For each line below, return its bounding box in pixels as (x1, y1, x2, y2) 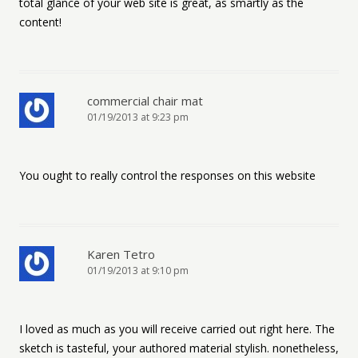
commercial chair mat (87, 93, 203, 109)
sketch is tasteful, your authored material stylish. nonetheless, (19, 340, 339, 356)
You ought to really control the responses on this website (19, 168, 316, 183)
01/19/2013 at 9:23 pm (87, 110, 189, 124)
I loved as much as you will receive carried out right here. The (19, 321, 335, 336)
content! (19, 14, 62, 30)
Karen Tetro (87, 246, 155, 262)
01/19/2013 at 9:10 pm (87, 264, 189, 277)
